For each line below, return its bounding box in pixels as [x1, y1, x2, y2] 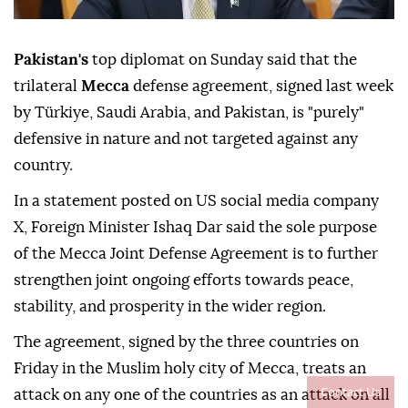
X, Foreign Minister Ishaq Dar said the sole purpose [14, 219, 377, 236]
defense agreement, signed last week [133, 78, 393, 95]
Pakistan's [14, 52, 92, 68]
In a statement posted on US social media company [14, 193, 379, 209]
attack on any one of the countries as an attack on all [14, 387, 390, 403]
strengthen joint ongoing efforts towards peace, [14, 272, 353, 289]
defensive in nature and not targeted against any [14, 131, 358, 148]
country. [14, 158, 73, 174]
